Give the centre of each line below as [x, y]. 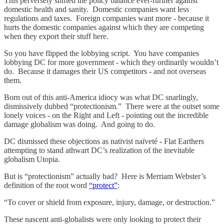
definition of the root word [46, 185]
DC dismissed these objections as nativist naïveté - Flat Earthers [104, 141]
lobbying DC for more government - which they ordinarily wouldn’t [111, 62]
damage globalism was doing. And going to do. [80, 124]
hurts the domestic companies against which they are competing [104, 27]
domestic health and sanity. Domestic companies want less [96, 9]
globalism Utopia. [34, 159]
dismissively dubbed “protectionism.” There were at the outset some [112, 106]
